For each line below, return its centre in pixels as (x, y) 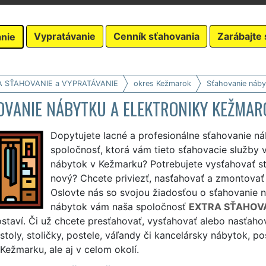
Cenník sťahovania (156, 36)
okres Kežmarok (162, 83)
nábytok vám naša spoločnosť (119, 206)
